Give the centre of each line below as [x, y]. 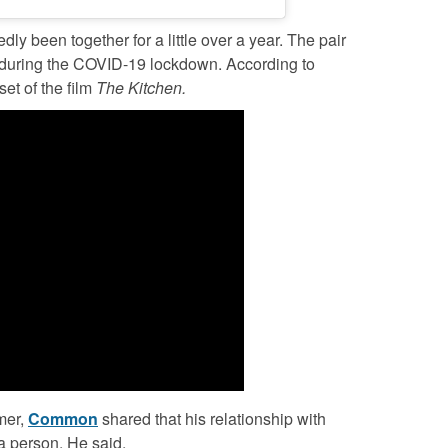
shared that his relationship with [212, 419]
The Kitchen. [141, 88]
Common [63, 419]
